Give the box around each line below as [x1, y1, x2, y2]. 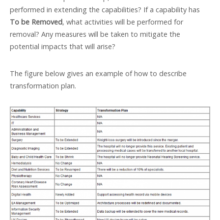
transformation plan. [10, 81, 76, 90]
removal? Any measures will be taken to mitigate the [10, 29, 180, 39]
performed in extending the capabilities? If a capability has [10, 4, 200, 14]
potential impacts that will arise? [10, 41, 115, 51]
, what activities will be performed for [62, 17, 183, 27]
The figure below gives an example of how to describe [10, 68, 187, 78]
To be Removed [10, 17, 62, 27]
